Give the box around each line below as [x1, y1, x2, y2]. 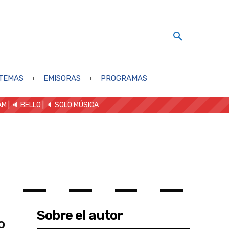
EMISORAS [43, 73, 81, 83]
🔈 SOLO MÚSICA [45, 100, 99, 109]
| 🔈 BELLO [7, 100, 41, 109]
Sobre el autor [37, 207, 123, 223]
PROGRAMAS [100, 73, 147, 83]
